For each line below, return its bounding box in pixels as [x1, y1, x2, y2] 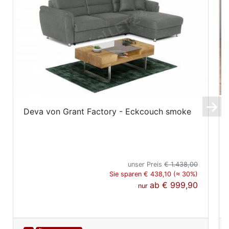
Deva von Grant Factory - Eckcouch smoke [24, 106, 191, 117]
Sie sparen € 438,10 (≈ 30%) [109, 170, 198, 178]
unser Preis [128, 160, 165, 168]
